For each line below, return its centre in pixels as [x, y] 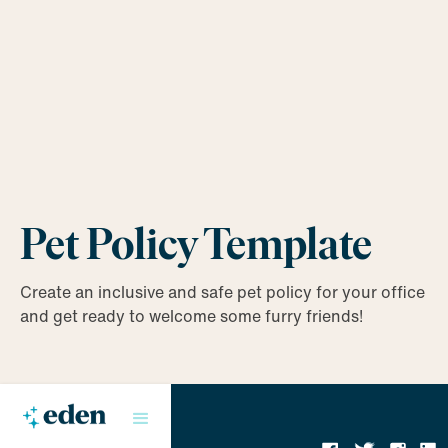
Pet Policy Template [196, 243]
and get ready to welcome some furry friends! [191, 316]
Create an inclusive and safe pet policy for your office [222, 292]
